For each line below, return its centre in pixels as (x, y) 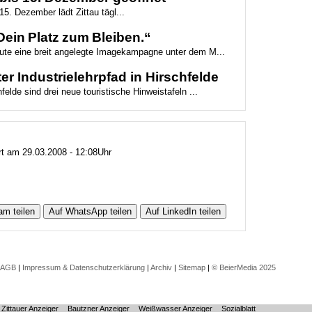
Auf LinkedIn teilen (183, 211)
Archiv (161, 267)
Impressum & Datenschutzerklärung (84, 267)
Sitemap (192, 267)
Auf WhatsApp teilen (90, 211)
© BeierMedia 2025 (244, 267)
